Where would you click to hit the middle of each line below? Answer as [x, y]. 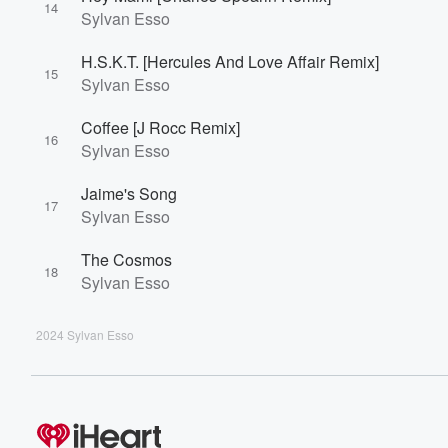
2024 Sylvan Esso [85, 334]
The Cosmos [126, 259]
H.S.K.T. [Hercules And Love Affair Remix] [230, 61]
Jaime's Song [129, 193]
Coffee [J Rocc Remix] [160, 127]
